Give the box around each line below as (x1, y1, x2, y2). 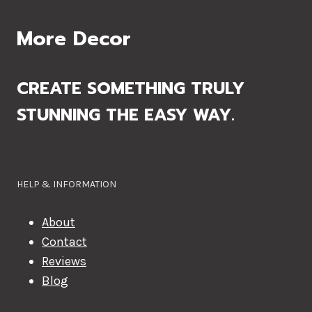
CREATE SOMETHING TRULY (17, 76, 244, 102)
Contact (42, 234, 87, 250)
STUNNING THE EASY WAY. (17, 102, 235, 128)
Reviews (42, 253, 86, 270)
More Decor (17, 24, 131, 54)
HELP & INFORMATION (17, 178, 116, 191)
